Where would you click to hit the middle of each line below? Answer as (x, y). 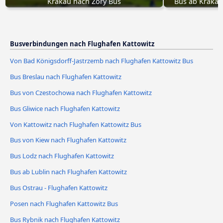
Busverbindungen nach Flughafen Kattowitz (82, 44)
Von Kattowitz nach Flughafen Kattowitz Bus (76, 124)
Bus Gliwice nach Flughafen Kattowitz (65, 108)
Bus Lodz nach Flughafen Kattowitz (62, 156)
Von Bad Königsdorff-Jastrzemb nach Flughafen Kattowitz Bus (102, 60)
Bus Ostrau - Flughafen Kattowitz (59, 188)
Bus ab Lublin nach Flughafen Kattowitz (68, 172)
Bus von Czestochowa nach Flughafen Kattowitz (81, 92)
